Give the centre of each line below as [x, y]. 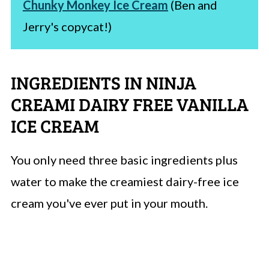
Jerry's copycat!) [67, 26]
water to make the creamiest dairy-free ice [125, 181]
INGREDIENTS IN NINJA [103, 82]
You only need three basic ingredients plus [124, 159]
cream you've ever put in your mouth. [109, 203]
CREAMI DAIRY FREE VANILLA [129, 104]
